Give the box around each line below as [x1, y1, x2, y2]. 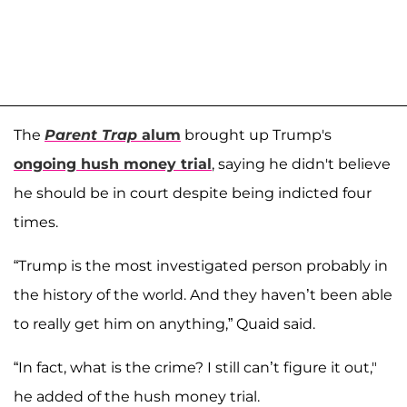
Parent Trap [45, 125, 137, 144]
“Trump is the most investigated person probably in [14, 256, 388, 274]
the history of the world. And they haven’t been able [14, 285, 392, 303]
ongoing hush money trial [14, 154, 212, 173]
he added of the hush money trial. [14, 387, 260, 405]
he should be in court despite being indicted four [14, 184, 372, 202]
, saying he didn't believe [212, 154, 391, 173]
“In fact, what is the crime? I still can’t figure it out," [14, 358, 377, 376]
